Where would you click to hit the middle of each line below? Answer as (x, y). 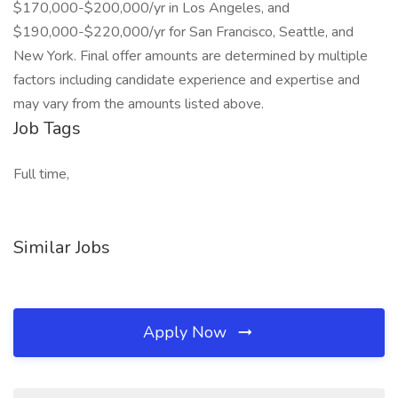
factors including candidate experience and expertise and (187, 80)
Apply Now (187, 332)
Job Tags (47, 128)
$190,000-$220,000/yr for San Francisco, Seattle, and (183, 32)
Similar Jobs (62, 247)
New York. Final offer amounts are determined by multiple (191, 56)
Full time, (41, 174)
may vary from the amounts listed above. (139, 104)
